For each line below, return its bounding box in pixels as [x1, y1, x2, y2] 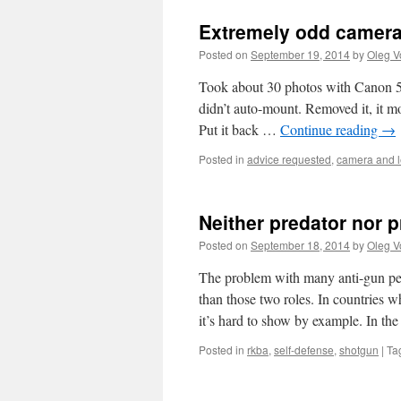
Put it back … [199, 120, 280, 139]
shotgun [339, 342, 379, 357]
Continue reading [280, 120, 381, 139]
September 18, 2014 [251, 237, 350, 252]
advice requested [247, 151, 331, 166]
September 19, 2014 [251, 47, 350, 62]
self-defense [274, 342, 334, 357]
